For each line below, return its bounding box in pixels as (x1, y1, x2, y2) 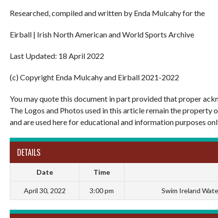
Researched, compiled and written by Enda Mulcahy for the (10, 8, 205, 18)
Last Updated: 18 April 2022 (10, 51, 104, 60)
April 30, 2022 (23, 186, 66, 195)
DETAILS (17, 146, 40, 158)
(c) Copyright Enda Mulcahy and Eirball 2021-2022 (10, 72, 179, 82)
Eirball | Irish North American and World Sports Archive (10, 29, 194, 39)
